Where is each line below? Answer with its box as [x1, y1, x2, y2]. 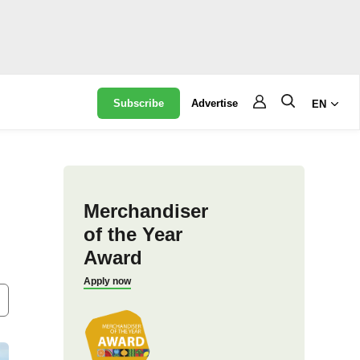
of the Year [83, 223, 182, 245]
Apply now [83, 276, 131, 287]
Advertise [191, 97, 239, 109]
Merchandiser [83, 200, 208, 222]
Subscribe [113, 97, 165, 109]
